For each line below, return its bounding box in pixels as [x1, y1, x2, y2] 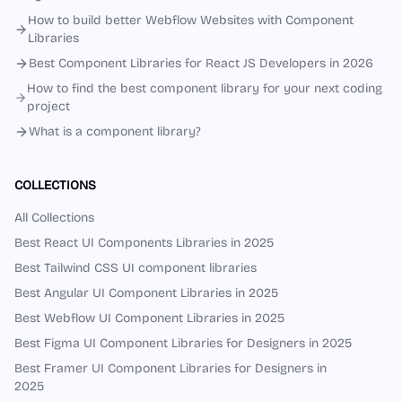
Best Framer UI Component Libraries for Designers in [14, 361, 327, 376]
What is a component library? [29, 124, 201, 139]
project [27, 99, 71, 114]
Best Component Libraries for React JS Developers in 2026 [29, 56, 373, 71]
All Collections [14, 210, 94, 225]
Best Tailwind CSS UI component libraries [14, 260, 257, 275]
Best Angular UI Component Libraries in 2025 [14, 285, 278, 301]
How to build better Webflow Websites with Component [28, 13, 354, 28]
